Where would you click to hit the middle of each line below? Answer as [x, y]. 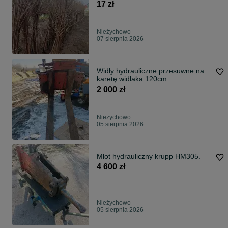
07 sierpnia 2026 [120, 39]
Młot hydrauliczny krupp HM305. [149, 156]
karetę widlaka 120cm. [133, 79]
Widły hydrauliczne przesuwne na [150, 71]
